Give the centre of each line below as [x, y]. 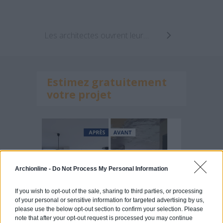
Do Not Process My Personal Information [110, 168]
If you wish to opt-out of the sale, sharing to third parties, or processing [109, 191]
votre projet [79, 95]
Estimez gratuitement [107, 82]
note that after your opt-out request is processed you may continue [104, 218]
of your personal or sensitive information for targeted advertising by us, [110, 200]
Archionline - [34, 168]
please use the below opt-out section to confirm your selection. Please [109, 209]
